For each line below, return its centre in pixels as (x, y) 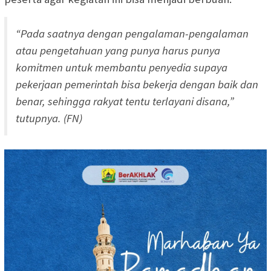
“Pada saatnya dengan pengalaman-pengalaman (132, 34)
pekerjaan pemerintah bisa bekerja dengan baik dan (137, 85)
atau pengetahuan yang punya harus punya (118, 51)
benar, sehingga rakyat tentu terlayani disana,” (125, 102)
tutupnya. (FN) (49, 119)
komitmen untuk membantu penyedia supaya (122, 68)
